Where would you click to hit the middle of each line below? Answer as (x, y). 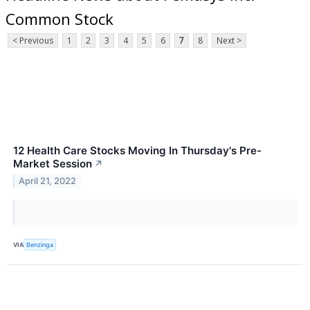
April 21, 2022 (48, 181)
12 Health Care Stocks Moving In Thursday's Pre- (137, 151)
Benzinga (40, 244)
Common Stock (60, 18)
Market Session (53, 164)
